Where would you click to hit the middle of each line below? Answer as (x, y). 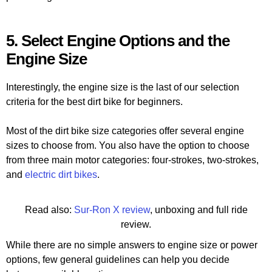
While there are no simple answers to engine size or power (132, 245)
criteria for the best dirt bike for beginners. (94, 102)
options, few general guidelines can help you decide (118, 260)
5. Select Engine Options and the (118, 41)
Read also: (49, 210)
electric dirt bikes (61, 175)
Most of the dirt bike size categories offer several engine (125, 131)
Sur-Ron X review (112, 210)
